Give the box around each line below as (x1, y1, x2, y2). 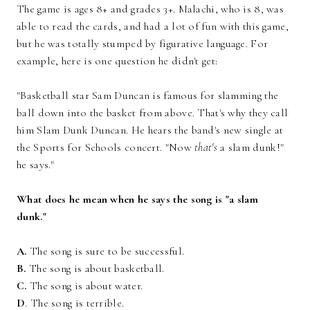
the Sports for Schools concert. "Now (17, 140, 195, 154)
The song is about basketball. (26, 261, 167, 275)
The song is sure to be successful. (26, 244, 188, 258)
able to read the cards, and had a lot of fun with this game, (17, 19, 289, 33)
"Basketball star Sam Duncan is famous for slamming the (17, 88, 279, 102)
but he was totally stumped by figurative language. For (17, 36, 268, 51)
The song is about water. (26, 278, 146, 293)
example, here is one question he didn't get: (17, 53, 218, 68)
